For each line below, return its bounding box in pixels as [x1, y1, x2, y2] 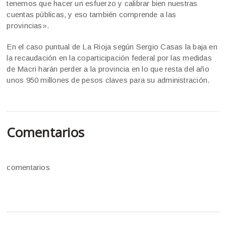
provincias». [7, 21, 49, 30]
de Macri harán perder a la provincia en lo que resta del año [7, 65, 209, 74]
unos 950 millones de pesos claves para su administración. [7, 76, 210, 85]
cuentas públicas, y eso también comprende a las [7, 10, 177, 19]
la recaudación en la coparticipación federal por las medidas [7, 53, 212, 63]
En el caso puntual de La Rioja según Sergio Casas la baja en [7, 42, 217, 51]
